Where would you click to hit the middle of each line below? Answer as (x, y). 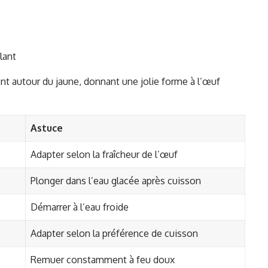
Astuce (47, 128)
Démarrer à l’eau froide (80, 207)
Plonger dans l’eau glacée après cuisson (116, 181)
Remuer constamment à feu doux (103, 260)
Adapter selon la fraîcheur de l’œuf (104, 155)
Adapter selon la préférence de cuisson (114, 234)
